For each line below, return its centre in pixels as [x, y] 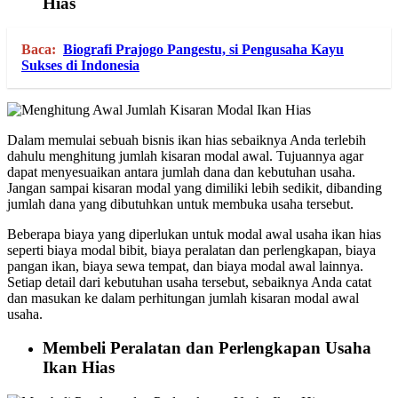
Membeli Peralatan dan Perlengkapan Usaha [207, 348]
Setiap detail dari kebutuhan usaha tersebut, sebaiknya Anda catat [189, 282]
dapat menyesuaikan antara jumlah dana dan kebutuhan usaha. [181, 171]
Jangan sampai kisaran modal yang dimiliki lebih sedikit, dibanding [195, 187]
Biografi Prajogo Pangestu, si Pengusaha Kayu [203, 49]
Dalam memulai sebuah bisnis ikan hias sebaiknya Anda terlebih [187, 139]
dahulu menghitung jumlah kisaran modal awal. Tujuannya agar [185, 155]
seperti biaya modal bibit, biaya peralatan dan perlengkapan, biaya [191, 250]
